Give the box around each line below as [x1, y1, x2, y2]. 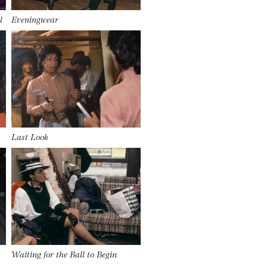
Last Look [11, 130, 49, 142]
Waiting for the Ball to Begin [11, 247, 117, 259]
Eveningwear [11, 13, 59, 24]
